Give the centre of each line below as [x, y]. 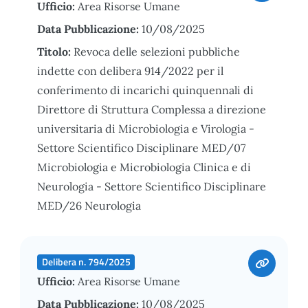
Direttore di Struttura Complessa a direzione [152, 109]
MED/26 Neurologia [89, 205]
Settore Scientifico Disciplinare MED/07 [141, 147]
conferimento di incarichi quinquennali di [145, 90]
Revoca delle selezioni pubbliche [157, 51]
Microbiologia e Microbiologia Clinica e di [144, 167]
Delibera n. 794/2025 [86, 262]
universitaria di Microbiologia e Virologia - [146, 128]
